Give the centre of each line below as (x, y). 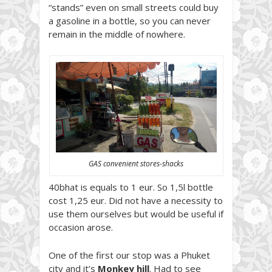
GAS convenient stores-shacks (136, 163)
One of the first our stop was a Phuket (129, 255)
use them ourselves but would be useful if (136, 213)
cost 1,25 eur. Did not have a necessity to (136, 200)
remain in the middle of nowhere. (117, 34)
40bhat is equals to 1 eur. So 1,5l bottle (131, 187)
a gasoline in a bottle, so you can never (130, 20)
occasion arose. (81, 227)
